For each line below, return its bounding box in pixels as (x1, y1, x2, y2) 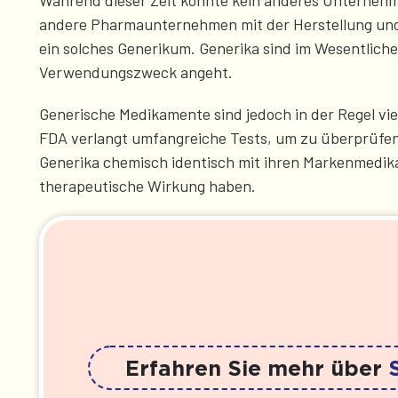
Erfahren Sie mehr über (125, 356, 388, 380)
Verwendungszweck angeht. (39, 62, 236, 83)
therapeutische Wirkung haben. (39, 176, 256, 196)
